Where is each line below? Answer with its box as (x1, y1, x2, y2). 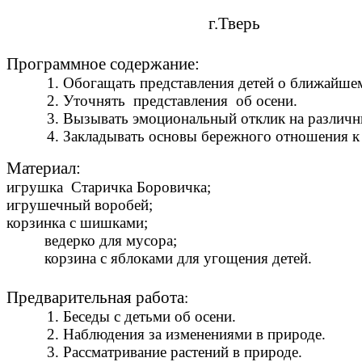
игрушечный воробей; (6, 196, 153, 214)
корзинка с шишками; (6, 214, 148, 232)
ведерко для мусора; (44, 232, 178, 250)
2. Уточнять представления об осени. (6, 92, 297, 110)
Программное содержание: (6, 54, 200, 74)
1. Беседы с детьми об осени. (6, 308, 236, 326)
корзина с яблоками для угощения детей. (44, 250, 313, 267)
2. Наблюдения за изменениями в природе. (6, 326, 326, 343)
